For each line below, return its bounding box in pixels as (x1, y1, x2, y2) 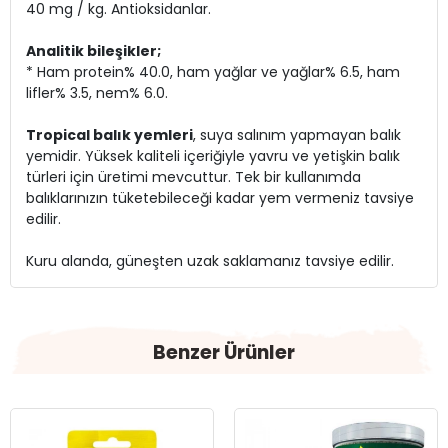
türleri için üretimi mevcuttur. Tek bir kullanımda (26, 167, 361, 188)
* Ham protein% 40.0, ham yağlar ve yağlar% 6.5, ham (26, 62, 400, 83)
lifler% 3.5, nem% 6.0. (26, 83, 168, 104)
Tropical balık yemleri (26, 125, 193, 146)
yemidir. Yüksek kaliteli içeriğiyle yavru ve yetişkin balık (26, 146, 400, 167)
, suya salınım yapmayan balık (193, 125, 401, 146)
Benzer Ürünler (153, 339, 295, 367)
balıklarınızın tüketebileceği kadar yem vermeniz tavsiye (26, 188, 414, 209)
